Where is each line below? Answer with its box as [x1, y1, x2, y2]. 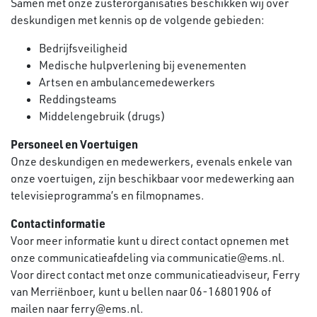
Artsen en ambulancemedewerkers [39, 75, 215, 89]
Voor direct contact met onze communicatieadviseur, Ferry [11, 267, 300, 282]
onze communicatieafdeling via [11, 250, 167, 265]
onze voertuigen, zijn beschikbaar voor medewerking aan [11, 171, 294, 185]
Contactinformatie [11, 216, 105, 231]
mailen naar [11, 301, 71, 316]
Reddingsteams [39, 92, 117, 106]
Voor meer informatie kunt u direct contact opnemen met [11, 234, 289, 248]
